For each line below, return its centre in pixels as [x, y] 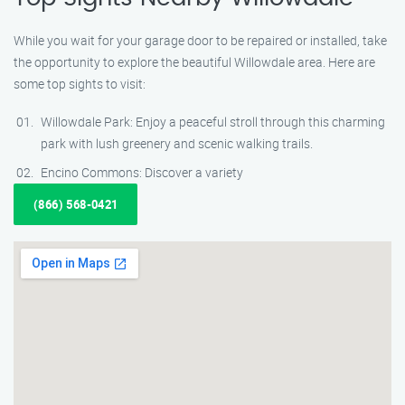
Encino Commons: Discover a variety [142, 172]
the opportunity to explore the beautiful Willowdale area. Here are [194, 62]
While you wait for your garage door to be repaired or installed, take [200, 40]
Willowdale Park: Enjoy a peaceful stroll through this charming [213, 122]
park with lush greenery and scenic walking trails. [177, 143]
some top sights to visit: [80, 84]
